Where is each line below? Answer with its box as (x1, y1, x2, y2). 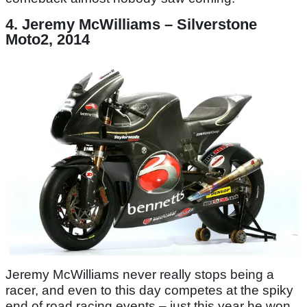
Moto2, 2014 (5, 30, 90, 48)
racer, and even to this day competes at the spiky (5, 282, 293, 297)
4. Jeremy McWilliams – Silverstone (5, 15, 257, 33)
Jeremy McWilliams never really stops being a (5, 267, 274, 282)
